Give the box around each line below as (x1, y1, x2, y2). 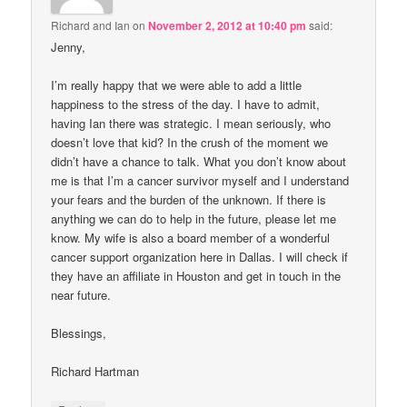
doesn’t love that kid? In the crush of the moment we (51, 134, 329, 152)
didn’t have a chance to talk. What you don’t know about (51, 153, 347, 171)
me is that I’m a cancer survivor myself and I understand (51, 172, 350, 190)
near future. (51, 286, 112, 304)
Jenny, (51, 37, 86, 55)
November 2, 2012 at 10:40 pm (148, 16, 307, 34)
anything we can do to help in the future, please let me (51, 210, 337, 228)
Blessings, (51, 324, 107, 342)
